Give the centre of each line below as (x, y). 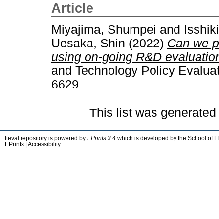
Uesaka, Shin (88, 43)
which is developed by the (152, 138)
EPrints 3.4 (101, 138)
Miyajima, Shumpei (104, 29)
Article (72, 8)
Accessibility (44, 144)
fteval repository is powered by (46, 138)
